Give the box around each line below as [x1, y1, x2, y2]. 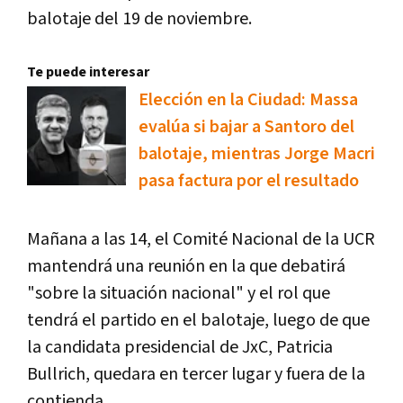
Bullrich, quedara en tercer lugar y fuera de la [27, 363, 365, 387]
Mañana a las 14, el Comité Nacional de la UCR [27, 228, 375, 252]
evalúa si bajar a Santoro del [139, 115, 354, 139]
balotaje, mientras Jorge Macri [139, 142, 375, 166]
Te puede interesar [27, 63, 149, 83]
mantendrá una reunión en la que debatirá [27, 255, 345, 279]
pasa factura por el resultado [139, 169, 359, 193]
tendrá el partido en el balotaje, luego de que [27, 309, 370, 333]
